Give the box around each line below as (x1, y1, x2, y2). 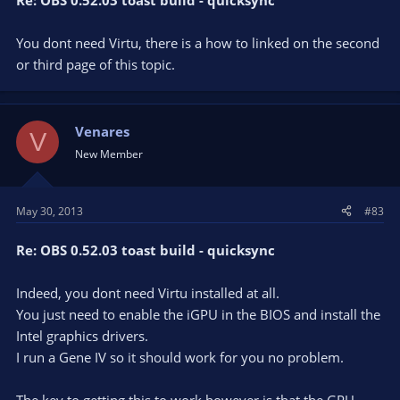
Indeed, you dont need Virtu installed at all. (16, 283, 279, 302)
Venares (75, 122, 129, 140)
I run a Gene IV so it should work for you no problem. (16, 347, 344, 366)
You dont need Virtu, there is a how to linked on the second (16, 34, 379, 52)
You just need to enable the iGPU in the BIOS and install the (16, 304, 380, 323)
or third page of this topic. (16, 55, 175, 73)
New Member (75, 146, 143, 162)
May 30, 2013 (16, 203, 83, 219)
